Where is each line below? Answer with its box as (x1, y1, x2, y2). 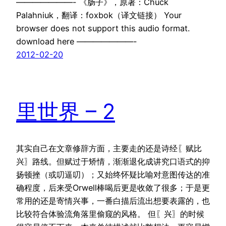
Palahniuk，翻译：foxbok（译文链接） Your (16, 10, 182, 21)
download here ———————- (16, 36, 137, 47)
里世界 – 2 (16, 98, 115, 125)
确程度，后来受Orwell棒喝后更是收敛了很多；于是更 (16, 183, 210, 193)
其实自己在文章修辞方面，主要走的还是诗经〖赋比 (16, 143, 202, 154)
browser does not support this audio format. (16, 23, 190, 34)
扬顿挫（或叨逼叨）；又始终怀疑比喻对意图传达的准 (16, 169, 210, 180)
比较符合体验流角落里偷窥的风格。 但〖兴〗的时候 (16, 209, 204, 219)
